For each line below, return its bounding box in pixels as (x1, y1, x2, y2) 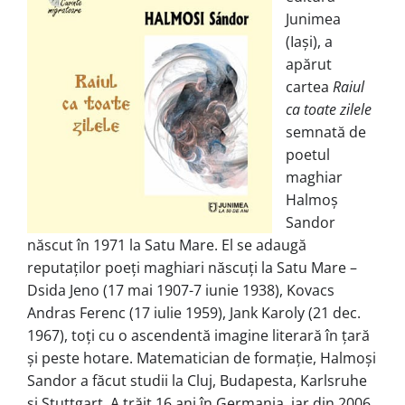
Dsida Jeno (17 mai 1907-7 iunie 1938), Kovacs (27, 279, 334, 300)
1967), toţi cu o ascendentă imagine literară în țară (27, 325, 370, 345)
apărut (286, 53, 332, 74)
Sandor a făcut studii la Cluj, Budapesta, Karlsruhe (27, 370, 367, 391)
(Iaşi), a (286, 31, 333, 52)
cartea (286, 76, 333, 97)
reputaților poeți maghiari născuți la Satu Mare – (27, 257, 357, 278)
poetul (286, 144, 330, 165)
